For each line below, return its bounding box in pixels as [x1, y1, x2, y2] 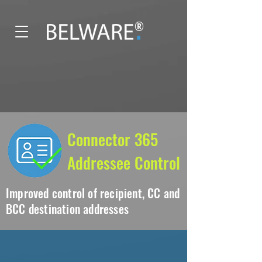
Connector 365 [67, 127, 158, 151]
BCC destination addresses [6, 200, 129, 218]
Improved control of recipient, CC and [6, 184, 180, 202]
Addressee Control [67, 151, 180, 174]
